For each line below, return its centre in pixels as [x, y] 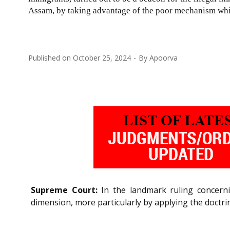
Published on [51, 57]
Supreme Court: [64, 190]
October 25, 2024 [102, 57]
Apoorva [164, 57]
